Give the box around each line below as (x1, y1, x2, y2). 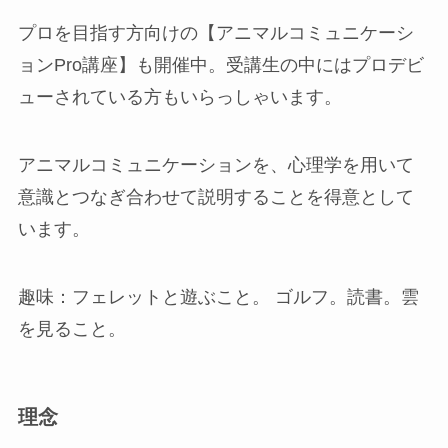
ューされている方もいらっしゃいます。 (17, 86, 342, 107)
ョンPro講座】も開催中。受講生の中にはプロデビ (17, 54, 424, 75)
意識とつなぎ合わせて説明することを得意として (17, 186, 414, 207)
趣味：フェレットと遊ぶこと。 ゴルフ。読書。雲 (17, 286, 419, 307)
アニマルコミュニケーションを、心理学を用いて (17, 154, 414, 175)
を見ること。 (17, 318, 126, 339)
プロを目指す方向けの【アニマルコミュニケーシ (17, 22, 414, 43)
